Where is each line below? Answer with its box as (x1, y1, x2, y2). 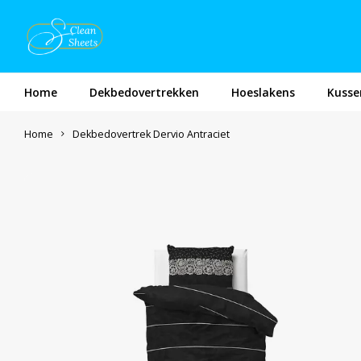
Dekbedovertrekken (89, 84, 199, 100)
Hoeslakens (231, 84, 295, 100)
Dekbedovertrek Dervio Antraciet (73, 127, 230, 141)
